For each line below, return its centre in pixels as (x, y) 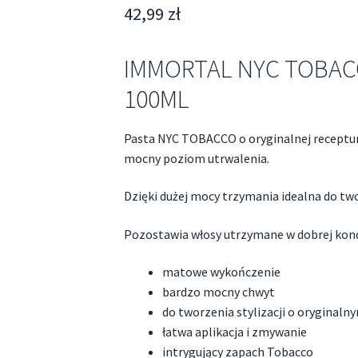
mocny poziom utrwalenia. (196, 158)
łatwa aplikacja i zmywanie (234, 332)
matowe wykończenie (221, 272)
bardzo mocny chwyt (218, 292)
